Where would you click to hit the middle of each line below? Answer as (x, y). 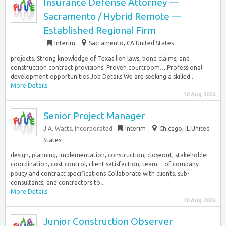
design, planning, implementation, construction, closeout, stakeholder (110, 155)
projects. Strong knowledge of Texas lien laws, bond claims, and (100, 58)
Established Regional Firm (100, 30)
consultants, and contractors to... (58, 182)
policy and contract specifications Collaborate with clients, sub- (100, 173)
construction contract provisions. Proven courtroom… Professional (106, 67)
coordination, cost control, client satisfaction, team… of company (105, 164)
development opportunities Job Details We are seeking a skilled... (103, 76)
